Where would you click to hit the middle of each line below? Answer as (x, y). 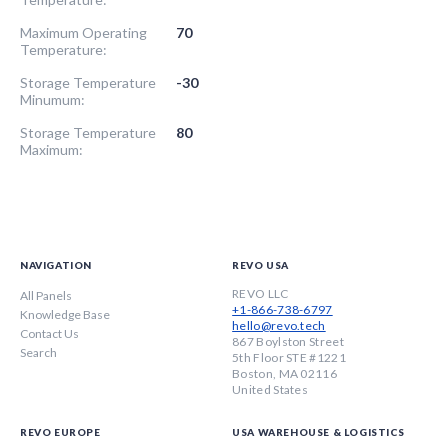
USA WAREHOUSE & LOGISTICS (318, 431)
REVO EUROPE (60, 431)
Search (38, 353)
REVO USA (260, 265)
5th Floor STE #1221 (289, 358)
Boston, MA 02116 (284, 374)
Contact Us (49, 334)
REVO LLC (260, 294)
